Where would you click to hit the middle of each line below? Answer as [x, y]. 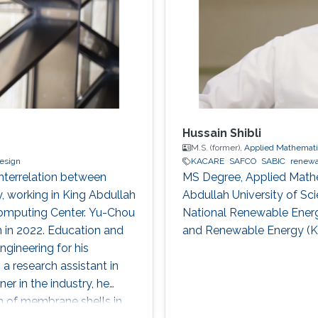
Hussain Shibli [221, 133]
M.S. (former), [217, 148]
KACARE [207, 161]
